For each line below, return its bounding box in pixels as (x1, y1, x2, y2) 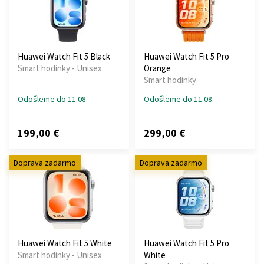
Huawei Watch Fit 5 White (18, 237, 112, 249)
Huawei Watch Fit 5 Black (18, 50, 110, 62)
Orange (144, 62, 171, 74)
